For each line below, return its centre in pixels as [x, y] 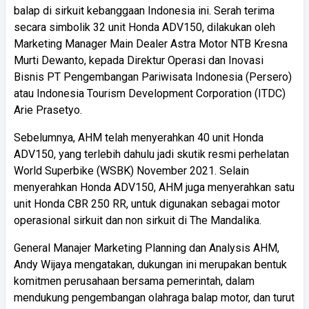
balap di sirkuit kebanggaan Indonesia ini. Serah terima [144, 10]
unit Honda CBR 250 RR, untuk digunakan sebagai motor [147, 203]
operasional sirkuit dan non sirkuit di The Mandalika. [138, 220]
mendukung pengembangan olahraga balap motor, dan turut [154, 297]
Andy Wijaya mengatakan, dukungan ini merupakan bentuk [150, 264]
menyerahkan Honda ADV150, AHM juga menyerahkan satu [154, 187]
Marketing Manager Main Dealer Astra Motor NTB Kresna [151, 43]
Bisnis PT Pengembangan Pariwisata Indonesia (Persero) [153, 77]
